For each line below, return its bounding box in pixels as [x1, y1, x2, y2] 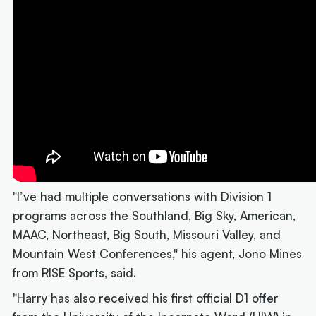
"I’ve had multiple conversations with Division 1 [13, 189, 272, 205]
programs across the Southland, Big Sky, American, [13, 208, 296, 224]
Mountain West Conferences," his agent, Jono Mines [13, 246, 303, 262]
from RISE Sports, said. [13, 265, 137, 281]
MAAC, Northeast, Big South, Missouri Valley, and [13, 227, 281, 243]
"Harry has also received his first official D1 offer [13, 290, 279, 305]
